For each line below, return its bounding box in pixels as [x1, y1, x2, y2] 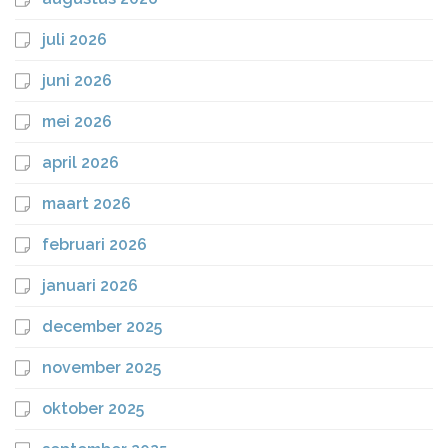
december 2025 [42, 316, 162, 336]
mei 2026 [42, 111, 112, 131]
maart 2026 [42, 193, 131, 213]
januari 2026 [42, 275, 138, 295]
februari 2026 [42, 234, 147, 254]
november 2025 [42, 357, 161, 377]
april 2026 [42, 152, 119, 172]
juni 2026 [42, 70, 112, 90]
